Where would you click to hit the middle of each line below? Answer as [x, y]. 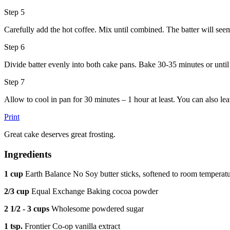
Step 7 [14, 82]
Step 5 [14, 12]
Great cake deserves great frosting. [60, 134]
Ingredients [28, 154]
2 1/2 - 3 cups [28, 209]
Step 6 [14, 47]
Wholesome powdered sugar [98, 209]
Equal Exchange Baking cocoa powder [94, 191]
